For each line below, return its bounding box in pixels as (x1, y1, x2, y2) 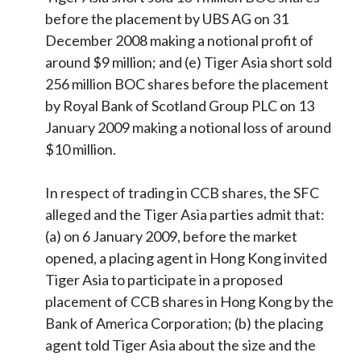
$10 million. (45, 140, 119, 159)
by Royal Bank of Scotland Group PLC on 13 (45, 97, 315, 115)
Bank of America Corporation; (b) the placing (45, 314, 324, 333)
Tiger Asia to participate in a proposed (45, 271, 284, 289)
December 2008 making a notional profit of (45, 31, 314, 50)
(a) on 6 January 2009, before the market (45, 227, 298, 246)
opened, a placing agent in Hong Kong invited (45, 249, 328, 268)
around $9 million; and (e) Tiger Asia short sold (45, 53, 333, 72)
